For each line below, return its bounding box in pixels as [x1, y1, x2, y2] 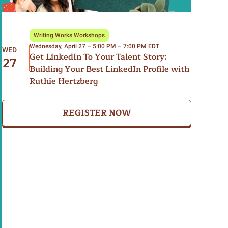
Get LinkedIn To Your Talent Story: [30, 50, 167, 64]
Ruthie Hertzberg [30, 75, 98, 88]
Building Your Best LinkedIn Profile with [30, 63, 189, 76]
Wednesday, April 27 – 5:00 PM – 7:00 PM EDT [30, 43, 159, 50]
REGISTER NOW [62, 106, 131, 120]
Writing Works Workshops [34, 32, 105, 39]
